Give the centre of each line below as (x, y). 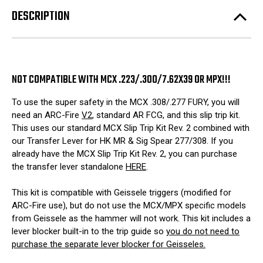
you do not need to (203, 232)
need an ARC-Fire (47, 115)
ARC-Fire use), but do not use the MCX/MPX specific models (129, 206)
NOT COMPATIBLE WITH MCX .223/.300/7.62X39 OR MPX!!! (121, 80)
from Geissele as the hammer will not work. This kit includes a (131, 219)
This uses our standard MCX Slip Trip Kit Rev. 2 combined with (131, 128)
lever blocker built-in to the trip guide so (89, 232)
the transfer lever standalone (69, 166)
